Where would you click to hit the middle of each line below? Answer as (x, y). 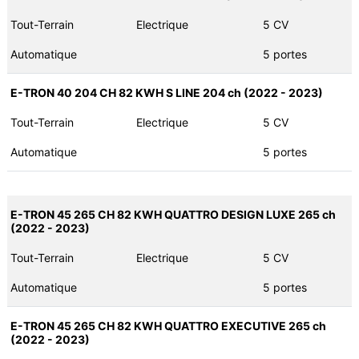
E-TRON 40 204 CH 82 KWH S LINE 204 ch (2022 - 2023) (166, 93)
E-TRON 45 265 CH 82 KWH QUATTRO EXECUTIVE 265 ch (168, 326)
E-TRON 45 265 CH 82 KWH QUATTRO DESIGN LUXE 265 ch (173, 215)
